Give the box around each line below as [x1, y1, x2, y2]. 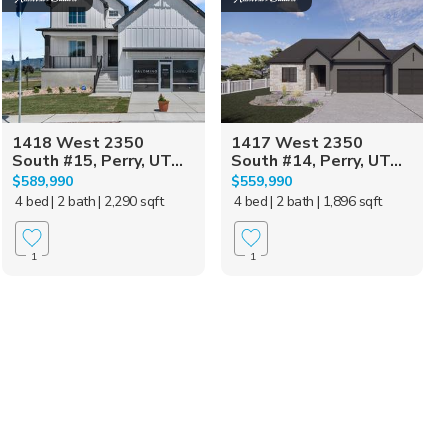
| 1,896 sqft [316, 191, 382, 211]
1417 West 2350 [230, 131, 363, 154]
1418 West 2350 [12, 131, 145, 154]
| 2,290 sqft [98, 191, 164, 211]
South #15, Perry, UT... [12, 149, 184, 172]
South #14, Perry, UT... [230, 149, 402, 172]
